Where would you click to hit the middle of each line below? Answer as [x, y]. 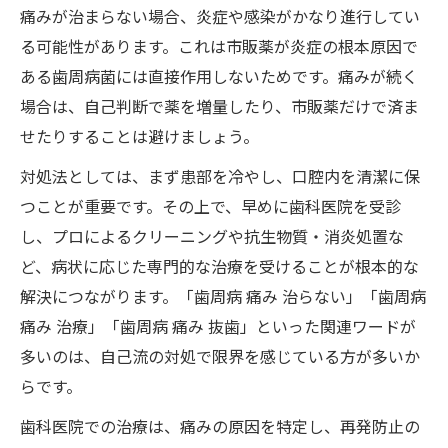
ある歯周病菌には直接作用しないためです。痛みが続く [219, 76]
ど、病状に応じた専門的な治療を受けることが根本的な [219, 266]
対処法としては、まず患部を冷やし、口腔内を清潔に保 [220, 176]
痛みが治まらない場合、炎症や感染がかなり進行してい [220, 16]
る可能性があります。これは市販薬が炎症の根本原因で [219, 46]
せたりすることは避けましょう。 [139, 136]
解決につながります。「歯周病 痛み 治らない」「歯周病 [223, 296]
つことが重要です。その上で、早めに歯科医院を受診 [210, 206]
